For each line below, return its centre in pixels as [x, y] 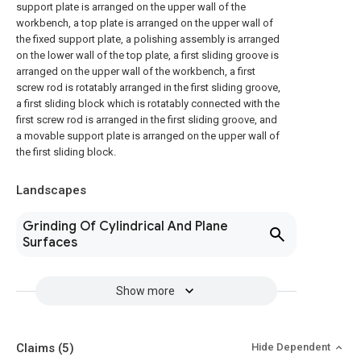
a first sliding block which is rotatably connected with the [148, 104]
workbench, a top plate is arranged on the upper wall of [145, 23]
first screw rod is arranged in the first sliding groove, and [147, 120]
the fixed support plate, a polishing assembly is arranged [148, 39]
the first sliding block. [66, 152]
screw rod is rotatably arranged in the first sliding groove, [148, 87]
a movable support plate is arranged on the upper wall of [148, 136]
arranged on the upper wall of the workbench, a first [136, 71]
